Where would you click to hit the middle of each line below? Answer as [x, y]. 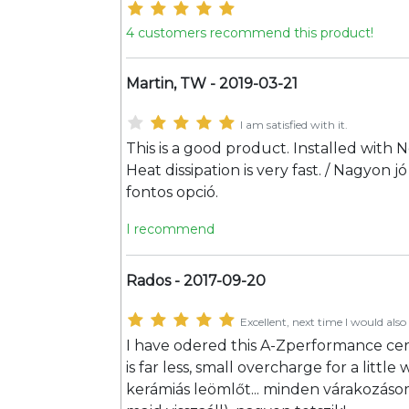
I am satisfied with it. [294, 125]
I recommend [170, 229]
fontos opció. [172, 192]
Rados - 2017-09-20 [196, 281]
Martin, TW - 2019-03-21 [212, 84]
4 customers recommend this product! [250, 33]
